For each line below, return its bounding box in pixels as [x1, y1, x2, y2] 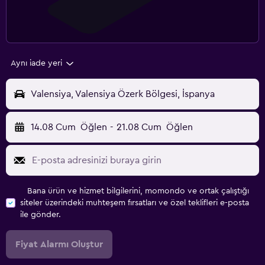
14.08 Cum [31, 122, 76, 132]
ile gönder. [20, 211, 61, 219]
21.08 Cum [116, 122, 161, 132]
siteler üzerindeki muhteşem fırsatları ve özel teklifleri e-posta [20, 199, 249, 208]
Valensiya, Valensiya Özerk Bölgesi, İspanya [31, 89, 215, 99]
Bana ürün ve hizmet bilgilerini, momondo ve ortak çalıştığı [27, 187, 249, 196]
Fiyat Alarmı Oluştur [15, 240, 103, 250]
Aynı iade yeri [11, 59, 62, 68]
